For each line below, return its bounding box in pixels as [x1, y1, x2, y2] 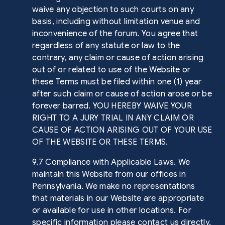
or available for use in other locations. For [32, 205, 192, 215]
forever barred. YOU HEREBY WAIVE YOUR [32, 101, 192, 111]
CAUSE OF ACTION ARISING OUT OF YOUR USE [32, 125, 212, 135]
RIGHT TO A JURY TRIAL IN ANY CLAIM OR [32, 113, 194, 123]
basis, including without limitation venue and [32, 17, 200, 27]
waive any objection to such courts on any [32, 5, 194, 15]
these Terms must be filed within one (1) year [32, 77, 202, 87]
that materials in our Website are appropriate [32, 193, 204, 203]
